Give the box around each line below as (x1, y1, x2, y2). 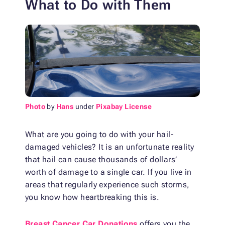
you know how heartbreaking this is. (25, 192, 159, 202)
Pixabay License (96, 102, 152, 111)
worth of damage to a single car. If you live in (25, 167, 192, 177)
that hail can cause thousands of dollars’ (25, 155, 177, 165)
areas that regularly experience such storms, (25, 180, 190, 190)
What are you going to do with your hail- (25, 130, 174, 140)
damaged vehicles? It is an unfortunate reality (25, 142, 194, 152)
